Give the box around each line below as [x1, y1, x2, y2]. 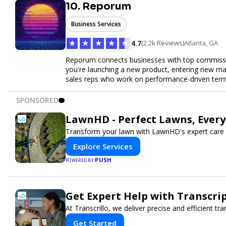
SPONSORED [16, 95, 59, 105]
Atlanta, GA [184, 38, 218, 48]
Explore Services [73, 141, 133, 151]
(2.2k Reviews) [141, 38, 184, 48]
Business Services [71, 19, 121, 28]
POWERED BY [66, 156, 95, 163]
